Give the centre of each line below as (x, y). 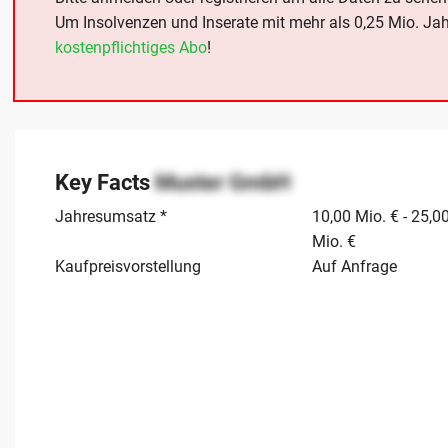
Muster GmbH (223, 183)
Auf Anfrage (354, 267)
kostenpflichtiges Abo (131, 48)
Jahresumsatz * (111, 217)
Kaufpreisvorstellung (128, 267)
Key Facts (105, 183)
